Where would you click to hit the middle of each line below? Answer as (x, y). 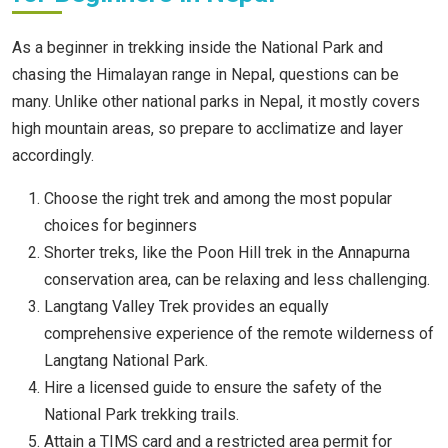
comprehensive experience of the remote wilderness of (239, 334)
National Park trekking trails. (143, 415)
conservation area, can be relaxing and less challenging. (239, 280)
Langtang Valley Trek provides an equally (186, 307)
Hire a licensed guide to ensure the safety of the (213, 388)
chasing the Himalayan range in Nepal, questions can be (205, 75)
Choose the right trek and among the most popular (218, 199)
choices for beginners (120, 226)
